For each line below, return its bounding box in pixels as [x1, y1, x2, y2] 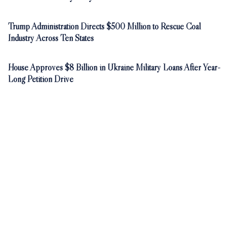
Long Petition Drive [8, 73, 73, 85]
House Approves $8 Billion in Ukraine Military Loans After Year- [8, 62, 220, 73]
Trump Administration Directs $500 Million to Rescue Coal [8, 21, 201, 32]
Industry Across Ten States [8, 32, 94, 44]
